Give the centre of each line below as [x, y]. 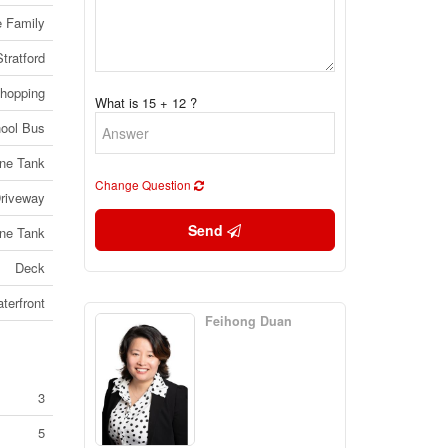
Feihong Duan [248, 321]
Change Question [144, 184]
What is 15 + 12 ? [145, 102]
